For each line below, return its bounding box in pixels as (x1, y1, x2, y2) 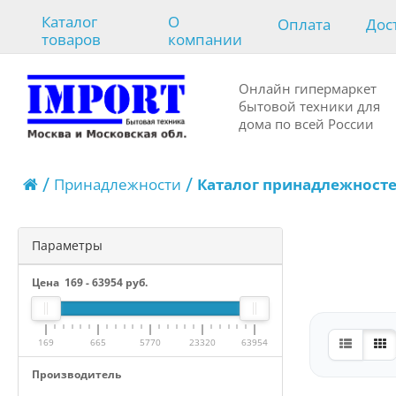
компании (168, 29, 243, 49)
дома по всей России (239, 115, 374, 133)
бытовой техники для (239, 97, 380, 116)
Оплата (278, 13, 331, 34)
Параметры (32, 237, 103, 254)
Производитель (32, 367, 121, 382)
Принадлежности (54, 174, 181, 194)
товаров (42, 29, 101, 49)
